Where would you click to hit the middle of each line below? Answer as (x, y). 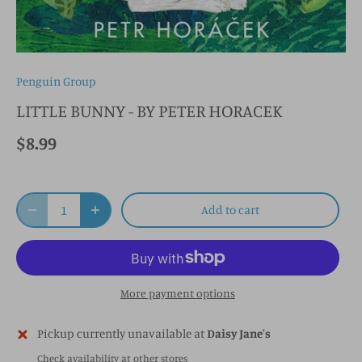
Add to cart (230, 210)
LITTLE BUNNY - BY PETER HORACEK (149, 111)
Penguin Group (56, 82)
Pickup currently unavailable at (122, 334)
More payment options (178, 293)
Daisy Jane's (239, 334)
